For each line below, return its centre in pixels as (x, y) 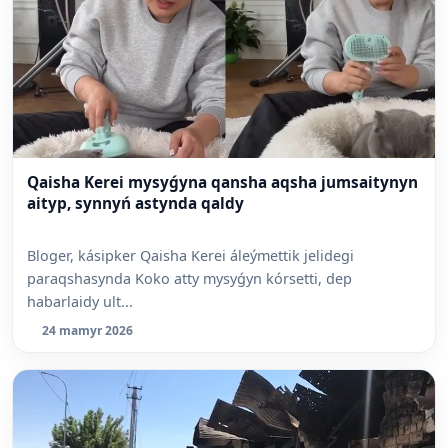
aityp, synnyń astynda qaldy (135, 203)
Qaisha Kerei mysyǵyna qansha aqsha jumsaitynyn (222, 182)
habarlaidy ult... (80, 302)
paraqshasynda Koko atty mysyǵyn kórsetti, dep (189, 279)
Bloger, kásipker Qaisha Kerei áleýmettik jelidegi (190, 256)
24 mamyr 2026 (87, 331)
